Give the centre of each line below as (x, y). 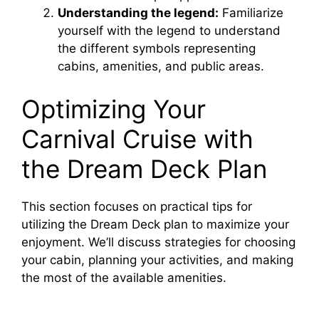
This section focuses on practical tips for (137, 206)
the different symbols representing (157, 49)
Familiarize (251, 13)
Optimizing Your (114, 109)
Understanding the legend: (138, 13)
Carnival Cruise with (137, 138)
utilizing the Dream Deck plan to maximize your (155, 224)
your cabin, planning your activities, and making (157, 260)
